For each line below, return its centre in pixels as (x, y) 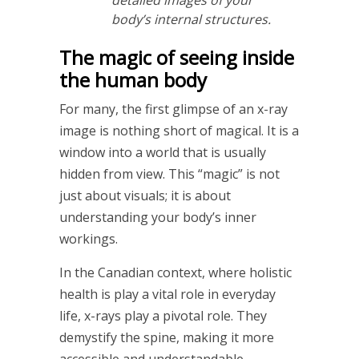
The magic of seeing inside (177, 57)
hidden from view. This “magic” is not (169, 173)
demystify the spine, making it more (167, 337)
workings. (89, 238)
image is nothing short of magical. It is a (179, 130)
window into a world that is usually (163, 152)
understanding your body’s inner (158, 217)
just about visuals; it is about (145, 195)
